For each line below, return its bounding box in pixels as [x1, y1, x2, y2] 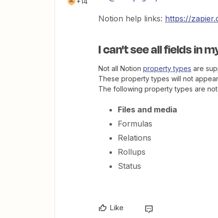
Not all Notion [98, 64, 143, 73]
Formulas [118, 118, 152, 128]
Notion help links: [98, 13, 165, 23]
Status [118, 161, 141, 171]
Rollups [118, 146, 145, 157]
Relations [118, 132, 151, 143]
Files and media [118, 104, 177, 114]
